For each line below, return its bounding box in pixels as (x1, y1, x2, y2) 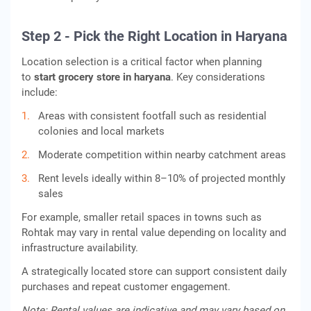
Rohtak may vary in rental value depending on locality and (22, 226, 286, 239)
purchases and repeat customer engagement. (22, 280, 230, 293)
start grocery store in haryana (34, 71, 171, 83)
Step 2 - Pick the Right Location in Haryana (22, 28, 287, 44)
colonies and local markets (38, 125, 165, 137)
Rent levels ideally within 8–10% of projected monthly (38, 172, 285, 185)
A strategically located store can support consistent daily (22, 265, 287, 278)
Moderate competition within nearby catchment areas (38, 149, 286, 161)
